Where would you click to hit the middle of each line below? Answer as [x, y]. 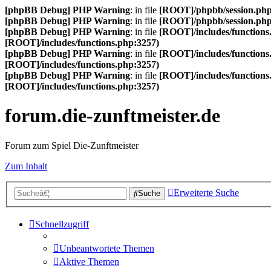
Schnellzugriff [62, 224]
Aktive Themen [89, 262]
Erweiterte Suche [206, 193]
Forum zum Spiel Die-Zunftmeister [72, 145]
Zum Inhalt [26, 166]
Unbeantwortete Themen [107, 249]
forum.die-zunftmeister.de [113, 116]
